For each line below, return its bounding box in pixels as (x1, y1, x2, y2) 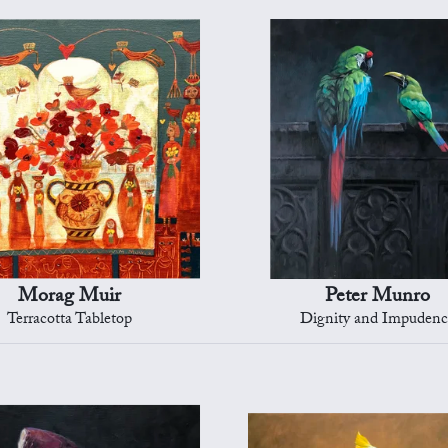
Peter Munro (325, 280, 431, 315)
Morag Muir (18, 280, 122, 315)
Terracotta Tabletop (7, 306, 133, 334)
